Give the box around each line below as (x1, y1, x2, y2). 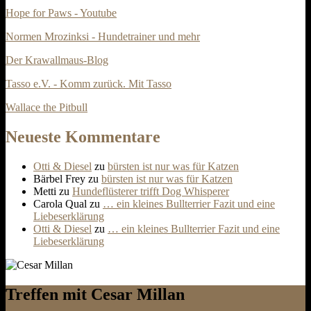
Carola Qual (33, 198, 87, 210)
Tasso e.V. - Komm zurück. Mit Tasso (6, 78, 171, 90)
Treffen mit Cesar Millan (6, 285, 185, 303)
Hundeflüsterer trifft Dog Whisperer (72, 185, 229, 198)
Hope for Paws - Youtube (6, 7, 117, 19)
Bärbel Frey (33, 173, 85, 185)
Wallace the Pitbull (6, 101, 87, 114)
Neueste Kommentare (6, 128, 160, 146)
